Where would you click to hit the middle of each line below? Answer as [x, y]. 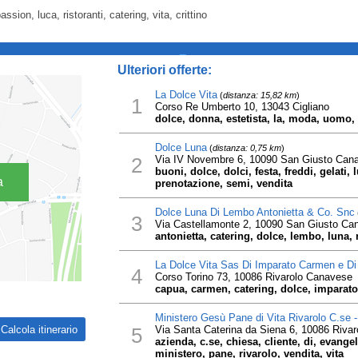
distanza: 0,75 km [247, 148]
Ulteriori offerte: [164, 70]
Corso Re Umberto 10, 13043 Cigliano [242, 107]
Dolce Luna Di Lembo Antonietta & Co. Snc [255, 212]
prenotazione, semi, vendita [223, 183]
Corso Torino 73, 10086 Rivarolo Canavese [253, 277]
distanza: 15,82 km [259, 95]
